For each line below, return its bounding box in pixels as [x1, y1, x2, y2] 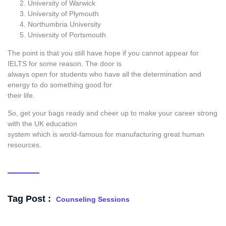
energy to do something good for [8, 80, 112, 89]
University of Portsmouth [28, 31, 106, 39]
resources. [8, 141, 41, 149]
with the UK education [8, 120, 77, 128]
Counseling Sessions [56, 195, 130, 204]
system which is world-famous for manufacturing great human [8, 130, 204, 139]
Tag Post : [8, 194, 51, 204]
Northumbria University [28, 20, 101, 29]
